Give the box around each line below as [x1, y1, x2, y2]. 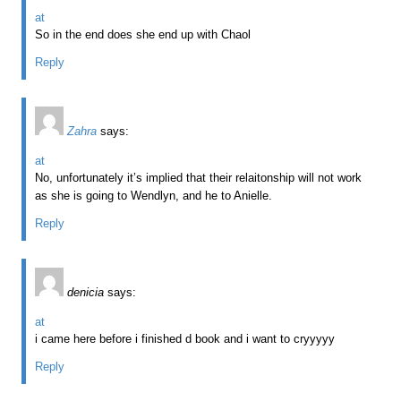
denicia [67, 285, 105, 299]
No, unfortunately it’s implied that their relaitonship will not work [35, 170, 363, 184]
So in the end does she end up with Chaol [35, 27, 252, 41]
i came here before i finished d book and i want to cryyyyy [35, 331, 336, 346]
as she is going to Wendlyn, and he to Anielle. [35, 188, 273, 202]
